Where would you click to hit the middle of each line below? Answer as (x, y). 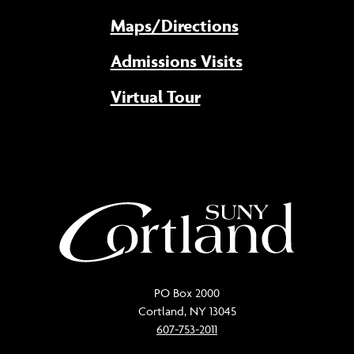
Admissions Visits (176, 61)
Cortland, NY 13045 (187, 311)
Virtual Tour (155, 96)
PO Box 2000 (187, 292)
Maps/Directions (174, 25)
